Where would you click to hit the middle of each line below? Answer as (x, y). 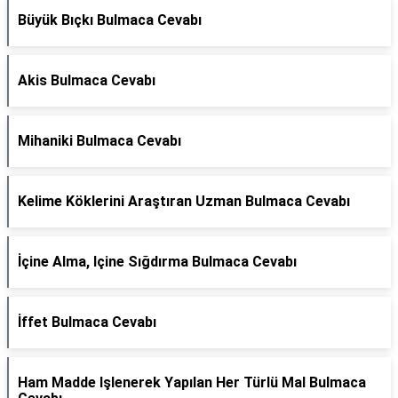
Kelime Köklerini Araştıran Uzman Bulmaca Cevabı (184, 201)
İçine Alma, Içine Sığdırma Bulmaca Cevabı (157, 262)
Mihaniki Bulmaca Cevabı (99, 141)
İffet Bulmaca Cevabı (87, 322)
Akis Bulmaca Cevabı (87, 80)
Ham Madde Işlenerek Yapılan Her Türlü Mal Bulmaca (192, 382)
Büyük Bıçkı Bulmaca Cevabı (110, 20)
